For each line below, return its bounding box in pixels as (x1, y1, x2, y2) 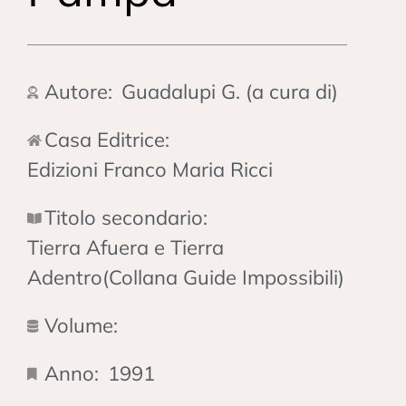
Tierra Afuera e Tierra (27, 235, 224, 260)
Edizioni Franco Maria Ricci (27, 157, 273, 182)
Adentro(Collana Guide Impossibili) (27, 265, 344, 290)
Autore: (44, 79, 112, 104)
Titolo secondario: (44, 205, 208, 230)
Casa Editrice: (44, 127, 169, 152)
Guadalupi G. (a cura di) (121, 79, 338, 104)
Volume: (44, 313, 118, 338)
